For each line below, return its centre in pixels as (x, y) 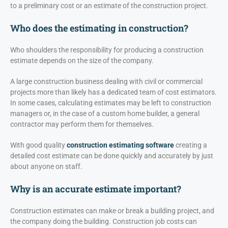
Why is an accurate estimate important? (96, 189)
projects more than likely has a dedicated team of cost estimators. (113, 92)
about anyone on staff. (46, 167)
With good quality (38, 145)
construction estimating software (120, 145)
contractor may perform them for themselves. (82, 124)
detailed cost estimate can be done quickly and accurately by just (112, 156)
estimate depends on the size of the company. (82, 61)
